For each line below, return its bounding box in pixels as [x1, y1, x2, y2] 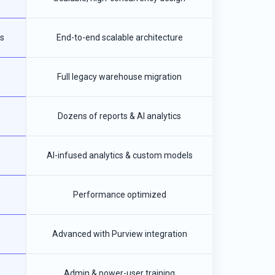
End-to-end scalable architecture [56, 33, 183, 42]
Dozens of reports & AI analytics [58, 111, 181, 121]
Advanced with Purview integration [52, 229, 187, 239]
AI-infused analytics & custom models [46, 150, 193, 160]
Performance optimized [72, 190, 166, 199]
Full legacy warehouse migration [57, 72, 182, 82]
